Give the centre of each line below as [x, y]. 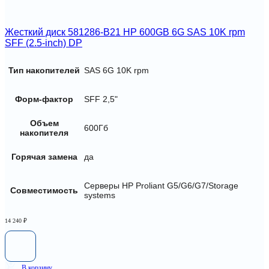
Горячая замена [44, 157]
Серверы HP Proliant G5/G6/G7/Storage [161, 186]
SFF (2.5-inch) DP [44, 43]
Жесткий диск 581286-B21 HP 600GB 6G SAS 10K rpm [125, 32]
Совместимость [44, 190]
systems [100, 195]
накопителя [44, 133]
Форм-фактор [44, 99]
